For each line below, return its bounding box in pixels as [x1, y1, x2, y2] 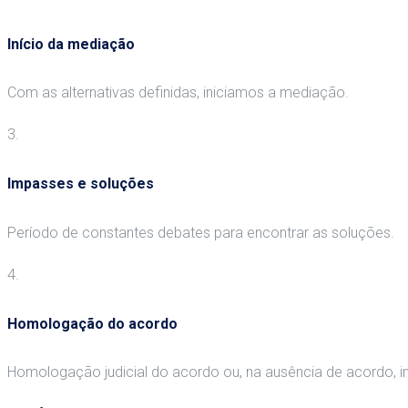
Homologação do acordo [7, 314, 178, 332]
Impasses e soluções [7, 175, 154, 193]
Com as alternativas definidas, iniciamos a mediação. [7, 84, 349, 102]
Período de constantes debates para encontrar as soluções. [7, 223, 394, 241]
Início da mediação [7, 35, 135, 53]
